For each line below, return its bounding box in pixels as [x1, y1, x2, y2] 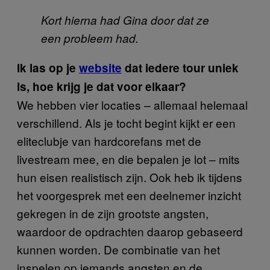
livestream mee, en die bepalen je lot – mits [17, 150, 240, 167]
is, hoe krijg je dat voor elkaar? [17, 78, 186, 95]
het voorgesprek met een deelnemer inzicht [17, 186, 241, 203]
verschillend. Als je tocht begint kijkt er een [17, 114, 236, 131]
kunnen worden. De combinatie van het [17, 240, 220, 257]
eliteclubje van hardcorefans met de [17, 132, 201, 149]
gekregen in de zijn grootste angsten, [17, 204, 209, 221]
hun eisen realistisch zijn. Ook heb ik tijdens [17, 168, 242, 185]
